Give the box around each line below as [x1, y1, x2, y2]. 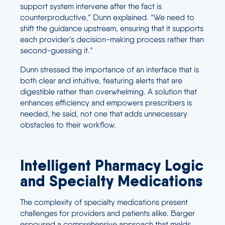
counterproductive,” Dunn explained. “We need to [20, 12, 194, 22]
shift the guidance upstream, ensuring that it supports [20, 23, 203, 33]
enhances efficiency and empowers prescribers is [20, 97, 192, 107]
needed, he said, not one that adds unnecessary [20, 108, 187, 119]
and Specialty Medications [20, 171, 203, 190]
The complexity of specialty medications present [20, 197, 188, 207]
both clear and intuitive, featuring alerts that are [20, 75, 182, 85]
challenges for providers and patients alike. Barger [20, 208, 195, 218]
